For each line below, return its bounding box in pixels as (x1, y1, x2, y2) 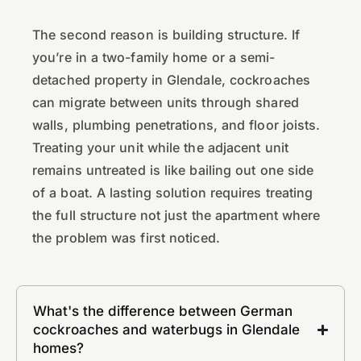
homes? (33, 340, 84, 357)
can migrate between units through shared (32, 94, 299, 111)
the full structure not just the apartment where (32, 207, 321, 224)
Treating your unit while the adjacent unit (32, 139, 288, 156)
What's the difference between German (33, 303, 293, 320)
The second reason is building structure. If (32, 27, 301, 44)
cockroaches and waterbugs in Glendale (33, 322, 300, 338)
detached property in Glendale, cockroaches (32, 72, 311, 89)
